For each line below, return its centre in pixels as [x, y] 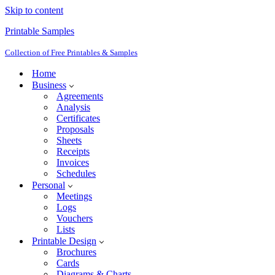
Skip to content [34, 10]
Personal [48, 185]
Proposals [75, 129]
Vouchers [75, 218]
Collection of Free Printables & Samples [71, 52]
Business [49, 85]
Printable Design [64, 241]
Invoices [73, 162]
